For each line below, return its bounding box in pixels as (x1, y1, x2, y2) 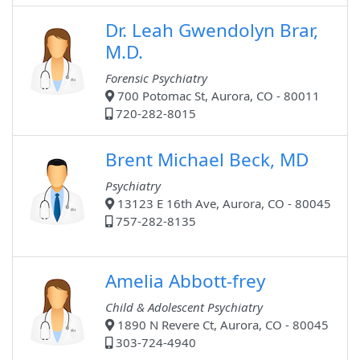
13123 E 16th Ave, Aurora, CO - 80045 (114, 195, 331, 212)
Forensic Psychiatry (105, 70, 207, 87)
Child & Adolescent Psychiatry (105, 299, 263, 316)
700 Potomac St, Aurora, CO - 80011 (114, 88, 320, 104)
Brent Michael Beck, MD (105, 147, 309, 173)
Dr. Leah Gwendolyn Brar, (105, 18, 318, 43)
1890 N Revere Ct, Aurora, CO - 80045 (114, 317, 329, 333)
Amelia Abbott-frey (105, 268, 265, 294)
